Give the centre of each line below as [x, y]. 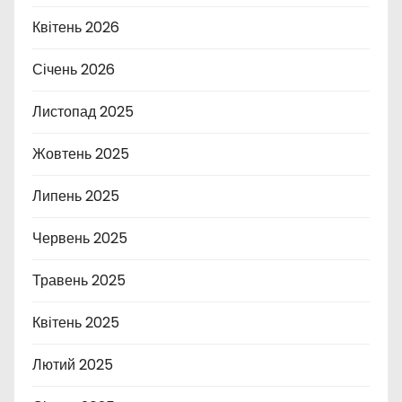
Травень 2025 [79, 280]
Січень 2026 [74, 70]
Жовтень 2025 [81, 154]
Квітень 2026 [76, 27]
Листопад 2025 [83, 112]
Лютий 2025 [73, 365]
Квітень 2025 [76, 323]
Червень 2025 [80, 238]
